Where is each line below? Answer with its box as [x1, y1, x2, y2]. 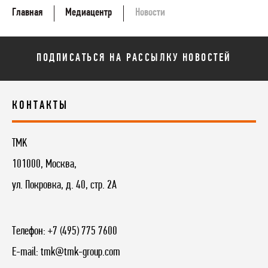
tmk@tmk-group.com [41, 246, 120, 259]
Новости [135, 7, 165, 19]
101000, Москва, [12, 159, 77, 171]
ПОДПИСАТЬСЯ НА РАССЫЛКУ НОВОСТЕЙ [36, 53, 232, 65]
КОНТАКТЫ [12, 100, 68, 112]
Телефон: [12, 226, 48, 238]
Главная [12, 7, 42, 19]
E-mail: [12, 246, 41, 259]
